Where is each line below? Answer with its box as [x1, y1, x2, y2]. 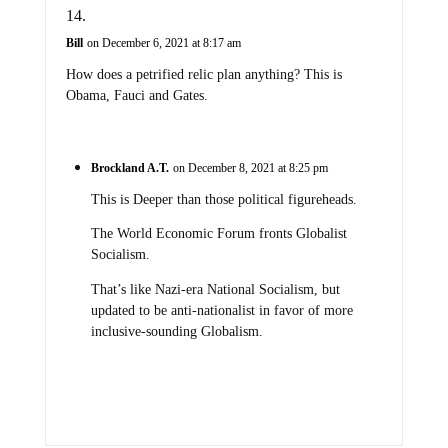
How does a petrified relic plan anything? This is [65, 66, 342, 82]
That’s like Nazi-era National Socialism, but [90, 281, 340, 297]
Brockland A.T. [90, 160, 169, 175]
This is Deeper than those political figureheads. [90, 191, 357, 207]
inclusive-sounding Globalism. [90, 323, 263, 339]
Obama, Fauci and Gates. [65, 87, 208, 103]
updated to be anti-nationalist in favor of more [90, 302, 353, 318]
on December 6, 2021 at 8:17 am [86, 35, 241, 50]
